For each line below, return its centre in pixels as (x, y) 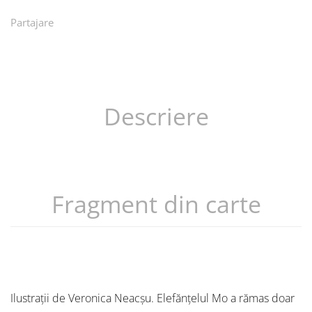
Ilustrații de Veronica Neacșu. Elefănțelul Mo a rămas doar (153, 298)
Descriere (156, 116)
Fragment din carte (156, 204)
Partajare (32, 22)
